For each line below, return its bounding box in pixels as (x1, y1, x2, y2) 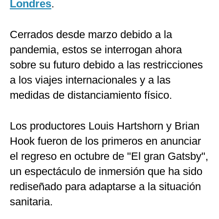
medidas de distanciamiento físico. (10, 89, 172, 102)
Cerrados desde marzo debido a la (10, 28, 172, 41)
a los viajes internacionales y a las (10, 74, 171, 87)
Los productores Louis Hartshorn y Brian (10, 120, 199, 132)
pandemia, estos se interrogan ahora (10, 44, 182, 56)
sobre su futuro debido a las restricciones (10, 59, 203, 71)
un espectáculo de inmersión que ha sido (10, 165, 202, 178)
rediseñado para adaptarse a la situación (10, 180, 201, 193)
